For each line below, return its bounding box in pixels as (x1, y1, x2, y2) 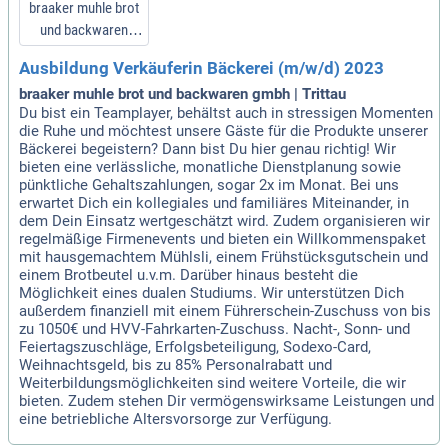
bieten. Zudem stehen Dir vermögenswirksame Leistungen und (19, 391, 434, 410)
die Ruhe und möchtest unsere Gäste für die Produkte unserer (19, 121, 428, 140)
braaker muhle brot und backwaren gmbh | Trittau (19, 84, 346, 103)
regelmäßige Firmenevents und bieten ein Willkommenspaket (19, 229, 426, 248)
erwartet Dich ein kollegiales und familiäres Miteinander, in (19, 193, 409, 212)
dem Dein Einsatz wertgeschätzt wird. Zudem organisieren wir (19, 211, 430, 230)
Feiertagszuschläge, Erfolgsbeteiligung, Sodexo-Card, (19, 337, 371, 356)
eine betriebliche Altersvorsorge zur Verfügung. (19, 409, 332, 428)
